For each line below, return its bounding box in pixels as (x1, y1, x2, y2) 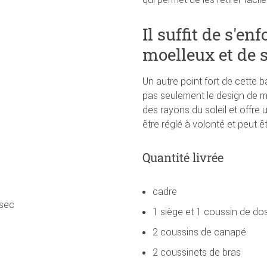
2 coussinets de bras (153, 246, 241, 258)
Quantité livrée (142, 149, 223, 165)
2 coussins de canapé (153, 225, 246, 238)
